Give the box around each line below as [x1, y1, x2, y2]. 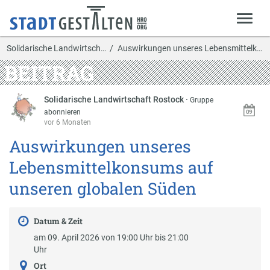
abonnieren [44, 107, 81, 116]
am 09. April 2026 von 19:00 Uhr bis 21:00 [33, 233, 189, 243]
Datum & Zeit [33, 216, 83, 227]
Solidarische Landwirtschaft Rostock [44, 94, 186, 104]
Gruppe [190, 95, 214, 104]
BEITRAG [4, 58, 94, 86]
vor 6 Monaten [44, 118, 92, 127]
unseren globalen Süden [9, 177, 196, 199]
